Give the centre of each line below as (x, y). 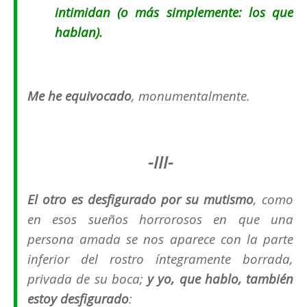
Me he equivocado (79, 96)
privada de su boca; (87, 279)
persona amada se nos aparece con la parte (160, 239)
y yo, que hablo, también (220, 279)
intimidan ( (88, 12)
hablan (75, 32)
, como (273, 199)
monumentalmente (193, 96)
